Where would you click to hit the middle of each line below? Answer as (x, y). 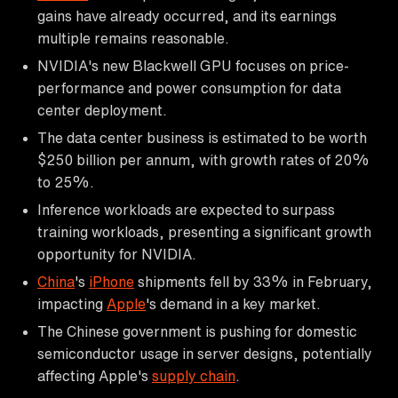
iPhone (111, 281)
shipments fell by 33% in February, (253, 281)
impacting (72, 303)
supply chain (194, 375)
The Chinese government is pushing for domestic (197, 331)
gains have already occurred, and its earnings (187, 16)
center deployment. (102, 110)
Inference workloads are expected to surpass (186, 209)
